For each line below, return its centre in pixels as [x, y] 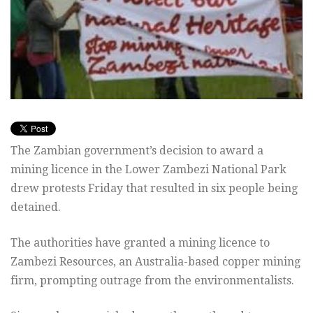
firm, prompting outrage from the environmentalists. [152, 280]
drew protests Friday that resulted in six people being [154, 188]
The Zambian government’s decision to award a [137, 150]
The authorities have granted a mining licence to [140, 242]
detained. [36, 207]
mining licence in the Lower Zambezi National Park [148, 169]
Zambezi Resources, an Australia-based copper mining [155, 261]
